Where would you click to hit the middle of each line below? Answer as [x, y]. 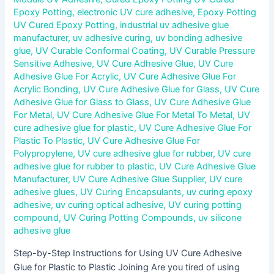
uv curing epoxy [220, 192]
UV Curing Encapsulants [131, 192]
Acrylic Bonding [46, 90]
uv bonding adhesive [199, 38]
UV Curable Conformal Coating [100, 51]
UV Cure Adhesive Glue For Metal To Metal [145, 115]
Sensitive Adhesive [53, 64]
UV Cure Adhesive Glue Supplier [139, 180]
